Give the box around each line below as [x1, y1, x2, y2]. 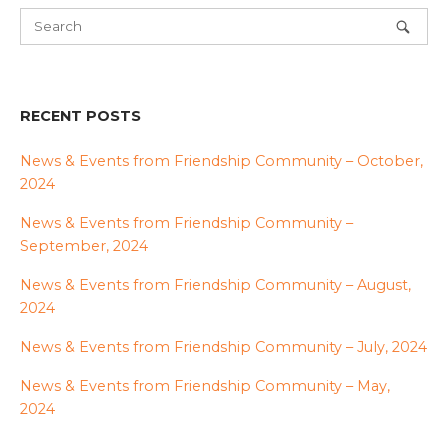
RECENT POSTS [20, 106, 141, 125]
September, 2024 [20, 237, 148, 256]
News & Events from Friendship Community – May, [20, 377, 390, 396]
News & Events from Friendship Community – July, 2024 [20, 338, 427, 357]
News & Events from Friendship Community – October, [20, 152, 423, 171]
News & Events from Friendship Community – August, [20, 276, 411, 295]
